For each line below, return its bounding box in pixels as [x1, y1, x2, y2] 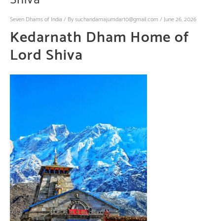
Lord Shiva [10, 43, 83, 68]
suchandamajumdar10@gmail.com [75, 15, 158, 25]
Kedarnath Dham [10, 26, 130, 50]
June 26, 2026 [164, 15, 196, 25]
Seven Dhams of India [10, 15, 62, 25]
